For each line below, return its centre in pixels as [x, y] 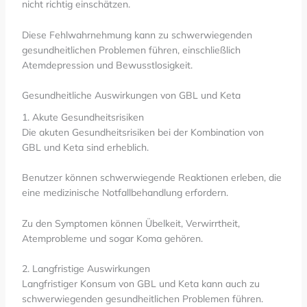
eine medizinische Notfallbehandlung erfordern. [125, 193]
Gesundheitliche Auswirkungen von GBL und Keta [131, 95]
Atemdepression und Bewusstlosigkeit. [107, 65]
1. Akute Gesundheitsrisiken [83, 117]
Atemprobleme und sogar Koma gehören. [112, 238]
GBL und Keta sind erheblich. [85, 147]
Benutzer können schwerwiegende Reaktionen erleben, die [151, 178]
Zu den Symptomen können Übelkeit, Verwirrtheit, [131, 223]
